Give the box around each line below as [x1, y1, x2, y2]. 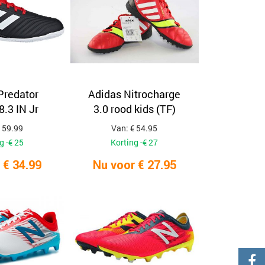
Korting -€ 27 [111, 137, 159, 148]
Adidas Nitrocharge [88, 87, 181, 101]
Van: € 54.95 [111, 122, 158, 134]
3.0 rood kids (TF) [93, 102, 176, 116]
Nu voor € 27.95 [92, 157, 176, 172]
